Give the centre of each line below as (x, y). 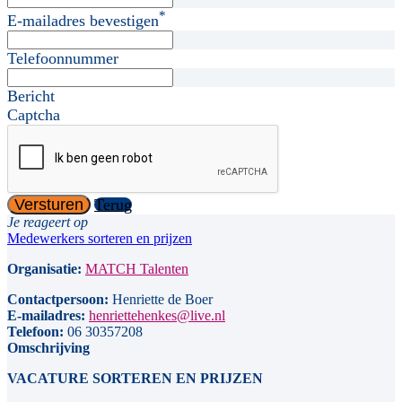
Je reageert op (48, 222)
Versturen (49, 204)
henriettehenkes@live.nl (157, 315)
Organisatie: (44, 268)
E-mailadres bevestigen (83, 20)
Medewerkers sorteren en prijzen (100, 238)
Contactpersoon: (58, 299)
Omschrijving (48, 347)
